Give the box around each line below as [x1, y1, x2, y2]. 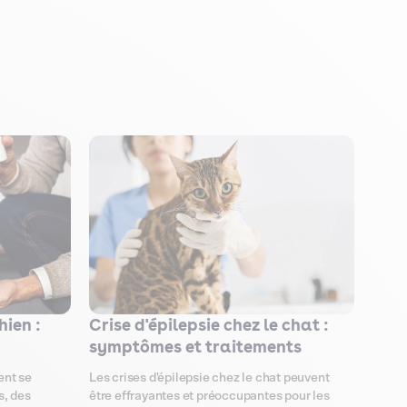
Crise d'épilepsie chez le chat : [89, 315, 329, 335]
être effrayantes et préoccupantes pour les [89, 390, 330, 403]
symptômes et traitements [89, 337, 302, 357]
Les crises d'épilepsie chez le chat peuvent [89, 372, 330, 385]
